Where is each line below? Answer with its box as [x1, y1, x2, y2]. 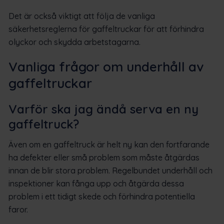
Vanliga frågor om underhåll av [8, 58, 203, 75]
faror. [8, 204, 28, 214]
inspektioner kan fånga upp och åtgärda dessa [8, 178, 184, 188]
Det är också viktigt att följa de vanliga [8, 10, 155, 21]
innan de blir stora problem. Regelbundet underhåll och [8, 165, 212, 175]
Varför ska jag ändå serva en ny [8, 101, 198, 116]
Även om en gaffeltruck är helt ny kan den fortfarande [8, 139, 209, 149]
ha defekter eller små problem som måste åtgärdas [8, 152, 199, 162]
